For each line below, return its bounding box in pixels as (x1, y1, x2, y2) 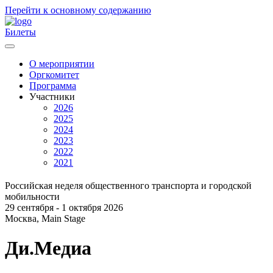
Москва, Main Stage (5, 213, 85, 224)
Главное (5, 72, 34, 82)
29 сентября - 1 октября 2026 (5, 202, 123, 213)
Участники (29, 91, 75, 102)
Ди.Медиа (5, 237, 91, 260)
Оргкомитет (29, 69, 79, 80)
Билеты (5, 27, 36, 37)
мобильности (5, 191, 60, 202)
